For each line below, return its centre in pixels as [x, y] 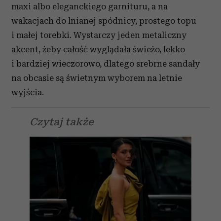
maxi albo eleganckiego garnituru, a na [90, 6]
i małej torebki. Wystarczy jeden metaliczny [99, 35]
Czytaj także [62, 122]
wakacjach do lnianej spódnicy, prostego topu [104, 21]
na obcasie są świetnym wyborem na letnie [97, 78]
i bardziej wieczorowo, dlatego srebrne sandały [106, 64]
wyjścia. [28, 92]
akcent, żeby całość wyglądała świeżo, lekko [98, 49]
